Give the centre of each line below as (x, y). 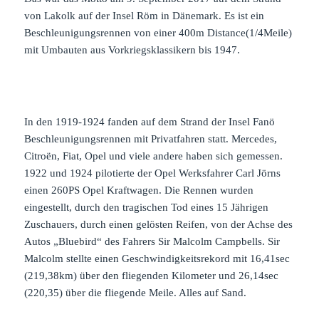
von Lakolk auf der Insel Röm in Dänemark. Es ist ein (145, 16)
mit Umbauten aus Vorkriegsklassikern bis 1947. (132, 50)
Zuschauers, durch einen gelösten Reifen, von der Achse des (159, 224)
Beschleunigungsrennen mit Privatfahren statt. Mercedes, (151, 138)
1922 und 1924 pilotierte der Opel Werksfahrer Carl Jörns (153, 173)
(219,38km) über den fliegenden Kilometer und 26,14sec (152, 275)
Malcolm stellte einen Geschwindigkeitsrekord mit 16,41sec (157, 258)
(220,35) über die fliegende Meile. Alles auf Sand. (136, 292)
